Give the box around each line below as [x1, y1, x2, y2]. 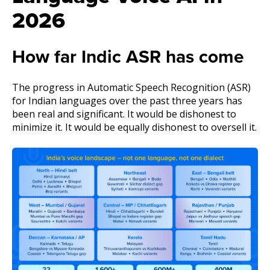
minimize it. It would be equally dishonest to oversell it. [12, 121, 257, 134]
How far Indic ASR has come [12, 45, 244, 68]
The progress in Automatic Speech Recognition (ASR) [12, 81, 251, 95]
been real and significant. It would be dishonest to [12, 107, 236, 121]
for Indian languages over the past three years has [12, 94, 242, 108]
